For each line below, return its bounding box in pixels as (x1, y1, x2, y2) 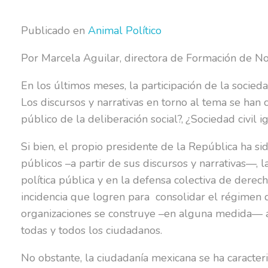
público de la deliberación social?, (21, 111, 186, 126)
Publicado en (21, 23, 88, 38)
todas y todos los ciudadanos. (21, 223, 162, 237)
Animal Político (88, 23, 162, 38)
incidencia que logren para (21, 189, 150, 204)
